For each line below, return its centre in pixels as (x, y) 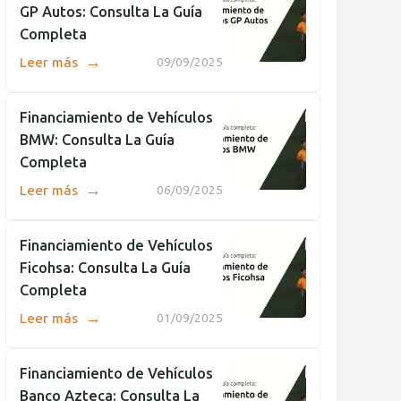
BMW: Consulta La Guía (97, 140)
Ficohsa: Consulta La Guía (105, 268)
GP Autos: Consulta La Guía (111, 12)
